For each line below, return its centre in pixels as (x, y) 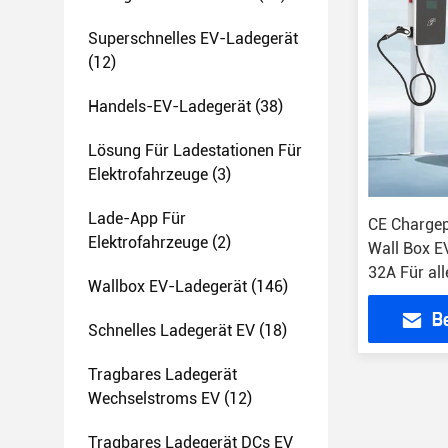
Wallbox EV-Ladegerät (167, 286)
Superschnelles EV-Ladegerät (193, 38)
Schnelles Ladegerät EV (171, 330)
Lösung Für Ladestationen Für (195, 150)
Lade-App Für (137, 218)
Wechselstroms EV (154, 398)
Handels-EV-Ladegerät (169, 106)
